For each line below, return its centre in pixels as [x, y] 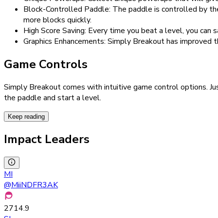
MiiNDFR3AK [35, 185]
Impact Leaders [47, 139]
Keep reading [26, 116]
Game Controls [46, 64]
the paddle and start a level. [53, 98]
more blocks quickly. [57, 20]
